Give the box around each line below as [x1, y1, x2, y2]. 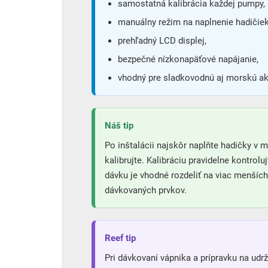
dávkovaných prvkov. [105, 184, 187, 196]
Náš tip [105, 120, 133, 131]
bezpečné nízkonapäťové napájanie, [118, 53, 258, 65]
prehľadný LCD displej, [118, 35, 206, 46]
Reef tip [105, 232, 136, 243]
